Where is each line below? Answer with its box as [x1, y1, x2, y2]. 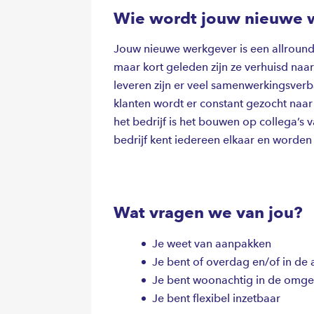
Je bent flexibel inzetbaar [152, 291, 280, 305]
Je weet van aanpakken [152, 236, 271, 250]
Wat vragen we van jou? [114, 203, 303, 223]
